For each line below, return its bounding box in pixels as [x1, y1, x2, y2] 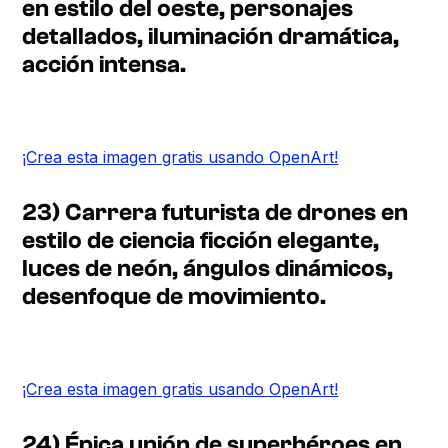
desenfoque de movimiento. [22, 282, 327, 310]
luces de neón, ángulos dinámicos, [22, 254, 394, 282]
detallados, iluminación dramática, [22, 22, 400, 50]
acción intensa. [22, 50, 187, 78]
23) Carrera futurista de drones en [22, 198, 409, 226]
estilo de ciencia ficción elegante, [22, 226, 380, 254]
